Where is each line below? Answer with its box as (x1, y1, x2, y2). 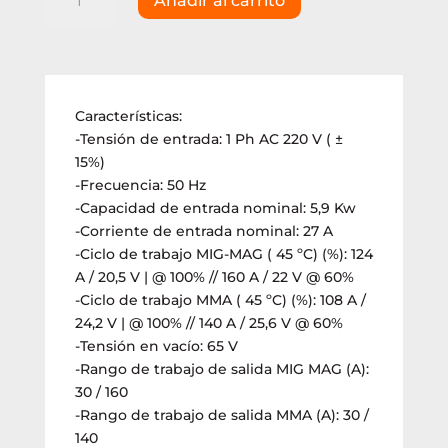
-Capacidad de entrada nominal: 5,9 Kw (74, 198, 356, 217)
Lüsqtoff (43, 17, 103, 36)
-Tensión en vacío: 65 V (74, 336, 238, 355)
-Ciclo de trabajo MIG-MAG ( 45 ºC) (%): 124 (74, 244, 373, 263)
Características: (74, 106, 182, 125)
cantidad (43, 178, 108, 197)
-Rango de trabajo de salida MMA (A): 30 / (74, 405, 369, 424)
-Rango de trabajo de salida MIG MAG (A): (74, 359, 369, 378)
